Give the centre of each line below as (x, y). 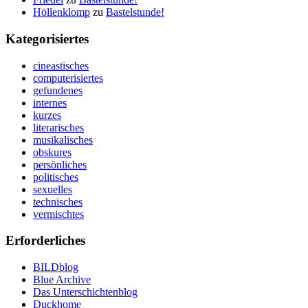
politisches (56, 177)
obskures (52, 152)
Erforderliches (45, 241)
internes (50, 102)
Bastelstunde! (135, 12)
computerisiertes (68, 78)
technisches (58, 201)
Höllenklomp (62, 12)
